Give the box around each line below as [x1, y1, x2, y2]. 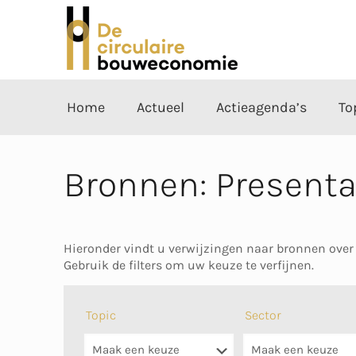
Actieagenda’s [216, 99, 307, 116]
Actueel [137, 99, 184, 116]
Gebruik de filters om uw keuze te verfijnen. [64, 257, 314, 273]
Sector [245, 308, 282, 323]
